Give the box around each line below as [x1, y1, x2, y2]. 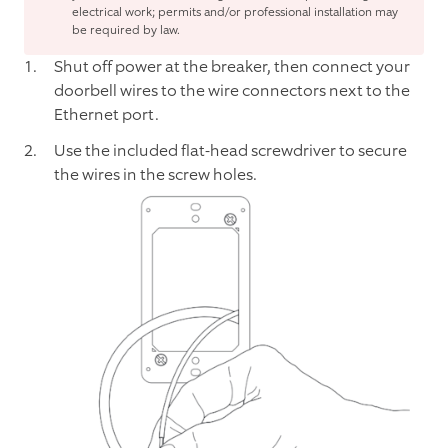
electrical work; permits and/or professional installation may [72, 4, 398, 21]
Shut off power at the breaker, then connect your [54, 56, 410, 78]
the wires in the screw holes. [54, 164, 257, 186]
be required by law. [72, 22, 180, 39]
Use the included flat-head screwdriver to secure [54, 140, 407, 162]
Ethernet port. [54, 104, 159, 126]
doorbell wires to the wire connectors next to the [54, 80, 410, 102]
